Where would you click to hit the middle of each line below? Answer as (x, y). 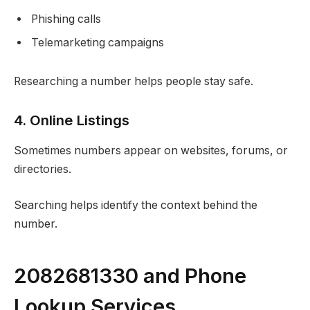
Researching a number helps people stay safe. (134, 82)
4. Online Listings (72, 120)
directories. (43, 170)
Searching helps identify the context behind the (136, 205)
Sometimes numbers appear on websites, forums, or (151, 151)
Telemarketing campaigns (98, 43)
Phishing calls (66, 19)
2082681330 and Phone (130, 276)
